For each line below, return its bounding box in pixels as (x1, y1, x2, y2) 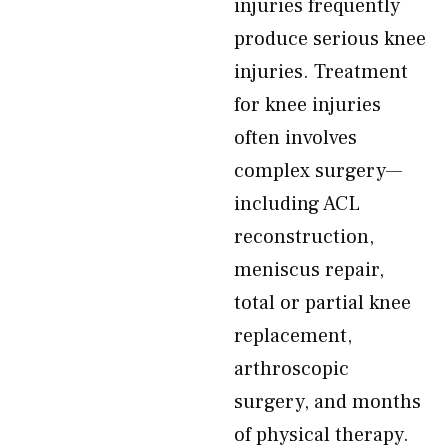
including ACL (234, 191, 360, 217)
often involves (234, 125, 357, 151)
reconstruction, (234, 224, 374, 250)
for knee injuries (234, 92, 381, 118)
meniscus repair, (234, 257, 384, 283)
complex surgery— (234, 158, 402, 184)
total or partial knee (234, 290, 411, 316)
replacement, (234, 323, 352, 349)
